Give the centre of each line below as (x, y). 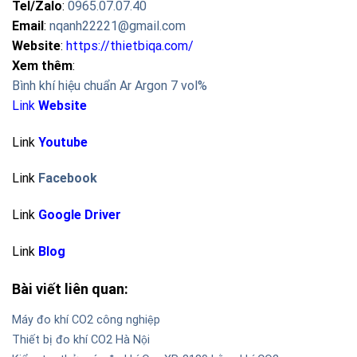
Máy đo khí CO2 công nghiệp (86, 320)
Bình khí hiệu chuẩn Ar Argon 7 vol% (110, 85)
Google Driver (80, 215)
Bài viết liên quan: (70, 288)
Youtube (63, 142)
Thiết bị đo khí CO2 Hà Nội (81, 339)
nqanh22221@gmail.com (118, 25)
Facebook (68, 178)
